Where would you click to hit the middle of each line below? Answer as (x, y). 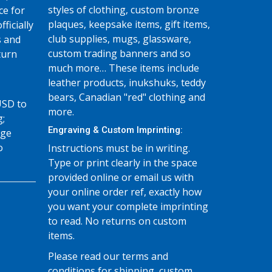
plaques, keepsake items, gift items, (129, 24)
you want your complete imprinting (128, 206)
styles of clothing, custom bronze (123, 10)
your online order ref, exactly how (124, 192)
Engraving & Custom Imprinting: (115, 130)
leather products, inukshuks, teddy (127, 83)
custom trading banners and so (119, 53)
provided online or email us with (121, 177)
